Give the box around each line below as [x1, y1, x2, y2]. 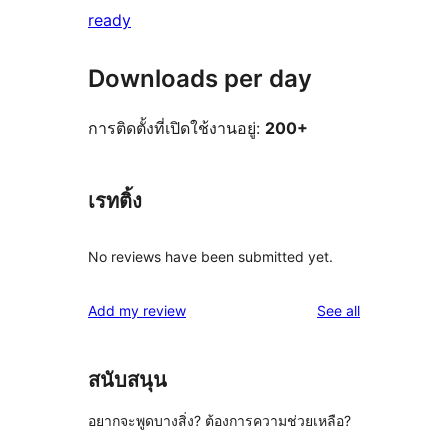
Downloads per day [88, 64, 312, 94]
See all [317, 301, 360, 319]
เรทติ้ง [88, 189, 142, 214]
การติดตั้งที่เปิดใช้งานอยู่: [88, 118, 265, 139]
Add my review [88, 301, 186, 319]
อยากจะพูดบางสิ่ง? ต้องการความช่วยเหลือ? [88, 412, 351, 430]
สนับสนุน [88, 367, 167, 392]
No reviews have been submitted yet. [88, 247, 333, 265]
